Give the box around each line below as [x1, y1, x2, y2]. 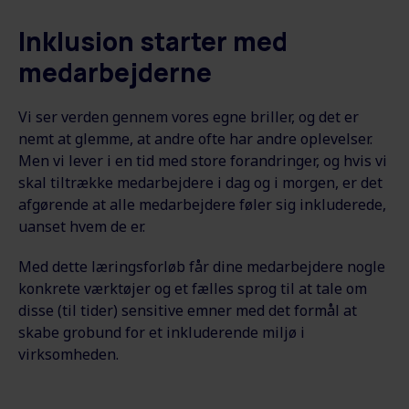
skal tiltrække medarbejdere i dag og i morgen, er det [18, 172, 383, 193]
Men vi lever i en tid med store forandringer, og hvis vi [18, 150, 387, 171]
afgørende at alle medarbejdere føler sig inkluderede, [18, 194, 386, 215]
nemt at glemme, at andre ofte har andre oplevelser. [18, 128, 372, 149]
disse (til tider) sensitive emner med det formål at [18, 299, 357, 320]
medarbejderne [18, 54, 212, 89]
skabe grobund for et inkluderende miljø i [18, 321, 305, 342]
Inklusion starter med [18, 23, 288, 58]
